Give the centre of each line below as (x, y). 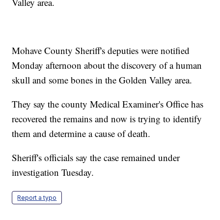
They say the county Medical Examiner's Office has (108, 104)
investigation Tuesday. (53, 172)
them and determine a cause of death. (81, 134)
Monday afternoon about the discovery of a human (107, 65)
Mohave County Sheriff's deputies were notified (101, 51)
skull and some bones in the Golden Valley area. (102, 80)
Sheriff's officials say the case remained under (96, 158)
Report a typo (37, 198)
